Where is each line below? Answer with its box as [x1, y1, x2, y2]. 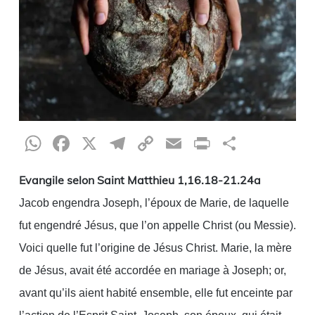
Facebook [72, 129, 172, 158]
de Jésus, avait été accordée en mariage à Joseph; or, [18, 264, 286, 277]
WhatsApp [44, 129, 158, 158]
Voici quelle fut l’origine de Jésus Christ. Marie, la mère [18, 242, 292, 255]
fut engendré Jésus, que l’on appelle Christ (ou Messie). [18, 219, 296, 232]
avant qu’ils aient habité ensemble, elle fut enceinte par [18, 287, 292, 300]
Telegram [128, 129, 225, 158]
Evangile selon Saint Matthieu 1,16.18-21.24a [18, 173, 261, 188]
